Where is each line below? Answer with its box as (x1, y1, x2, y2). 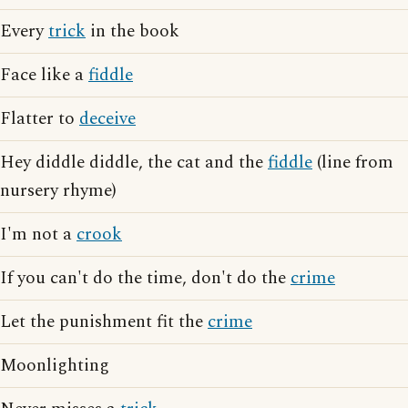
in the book (86, 18, 179, 45)
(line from (312, 149, 393, 176)
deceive (79, 106, 136, 132)
